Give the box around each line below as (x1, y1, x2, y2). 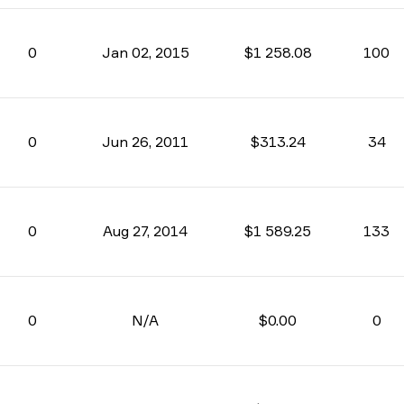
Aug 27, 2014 (103, 222, 188, 240)
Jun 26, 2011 (102, 133, 188, 151)
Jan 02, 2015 (101, 43, 189, 61)
